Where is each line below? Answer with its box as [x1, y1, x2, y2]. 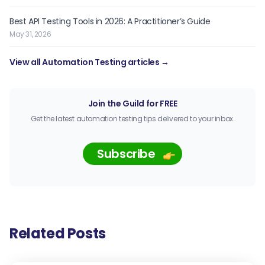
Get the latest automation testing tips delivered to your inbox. [30, 114, 235, 124]
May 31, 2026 [9, 29, 51, 40]
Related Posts [9, 224, 106, 244]
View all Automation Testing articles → [9, 56, 169, 69]
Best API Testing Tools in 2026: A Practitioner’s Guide [9, 15, 211, 28]
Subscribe [97, 146, 156, 163]
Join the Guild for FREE [88, 98, 177, 110]
